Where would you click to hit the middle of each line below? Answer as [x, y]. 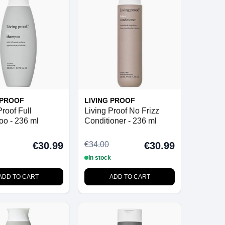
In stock [100, 157]
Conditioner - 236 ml [121, 121]
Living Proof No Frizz [122, 110]
